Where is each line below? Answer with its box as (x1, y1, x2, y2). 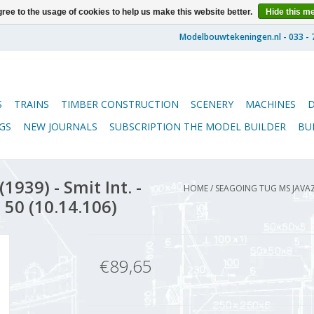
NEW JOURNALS (23, 120, 97, 133)
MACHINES (245, 97, 296, 111)
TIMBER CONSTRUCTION (61, 97, 179, 111)
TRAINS (14, 97, 49, 111)
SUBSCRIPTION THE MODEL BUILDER (109, 120, 286, 133)
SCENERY (191, 97, 233, 111)
